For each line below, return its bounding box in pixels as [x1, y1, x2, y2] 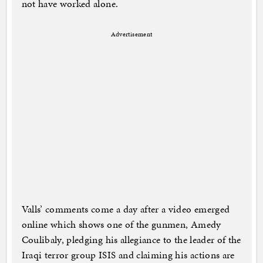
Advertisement [110, 30, 153, 39]
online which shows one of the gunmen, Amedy [21, 217, 221, 232]
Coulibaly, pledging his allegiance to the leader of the [21, 232, 241, 247]
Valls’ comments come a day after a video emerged [21, 202, 230, 217]
